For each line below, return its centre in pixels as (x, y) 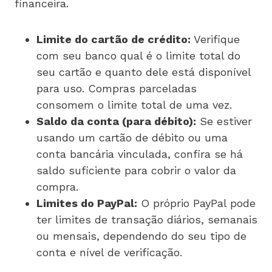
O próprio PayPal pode (196, 203)
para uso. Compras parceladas (117, 88)
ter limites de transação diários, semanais (147, 219)
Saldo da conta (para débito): (116, 121)
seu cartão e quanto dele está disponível (144, 72)
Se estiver (224, 121)
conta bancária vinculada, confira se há (140, 154)
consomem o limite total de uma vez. (134, 104)
